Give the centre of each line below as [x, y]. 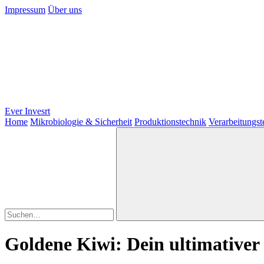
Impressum [25, 10]
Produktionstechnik [170, 122]
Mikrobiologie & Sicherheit [81, 122]
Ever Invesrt [27, 111]
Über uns [65, 10]
